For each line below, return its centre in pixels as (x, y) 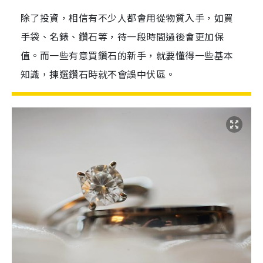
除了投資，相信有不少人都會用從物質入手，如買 (127, 18)
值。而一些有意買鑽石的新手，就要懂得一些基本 (127, 55)
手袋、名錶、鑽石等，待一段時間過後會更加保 (122, 36)
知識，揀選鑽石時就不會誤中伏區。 (98, 74)
